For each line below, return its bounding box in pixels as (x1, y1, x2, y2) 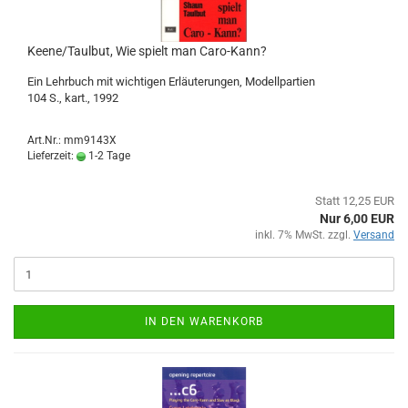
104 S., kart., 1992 (27, 91, 118, 105)
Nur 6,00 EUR (320, 211, 394, 226)
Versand (353, 229, 394, 241)
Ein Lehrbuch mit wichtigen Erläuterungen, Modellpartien (27, 75, 315, 88)
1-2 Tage (86, 149, 130, 162)
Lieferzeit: (27, 149, 76, 162)
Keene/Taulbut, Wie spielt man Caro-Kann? (27, 44, 267, 58)
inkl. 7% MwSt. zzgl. (255, 229, 353, 241)
